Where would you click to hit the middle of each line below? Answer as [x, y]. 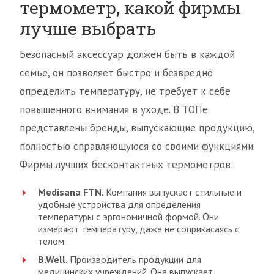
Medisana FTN [70, 192]
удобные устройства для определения [119, 204]
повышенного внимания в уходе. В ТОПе [114, 109]
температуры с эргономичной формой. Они [128, 217]
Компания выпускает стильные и [174, 192]
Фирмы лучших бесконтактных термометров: [126, 165]
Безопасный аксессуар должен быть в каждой [127, 54]
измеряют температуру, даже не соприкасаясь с [139, 229]
